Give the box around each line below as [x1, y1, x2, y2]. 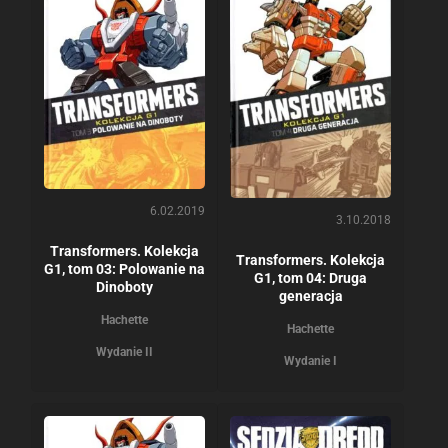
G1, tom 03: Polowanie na [44, 260, 205, 277]
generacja [278, 287, 343, 304]
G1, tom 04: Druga [254, 269, 367, 286]
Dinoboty [96, 278, 153, 295]
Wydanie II [96, 344, 153, 359]
